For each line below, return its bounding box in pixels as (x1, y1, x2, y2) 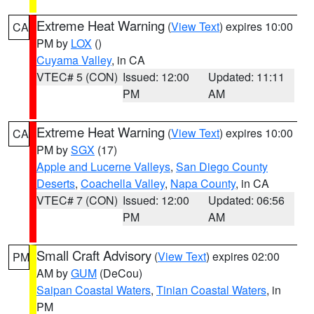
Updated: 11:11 (208, 69, 285, 85)
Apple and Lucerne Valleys (36, 158, 170, 175)
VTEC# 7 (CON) (36, 192, 118, 208)
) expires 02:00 (206, 248, 280, 264)
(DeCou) (97, 265, 142, 281)
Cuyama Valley (36, 52, 111, 68)
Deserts (36, 175, 75, 191)
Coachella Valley (81, 175, 165, 191)
